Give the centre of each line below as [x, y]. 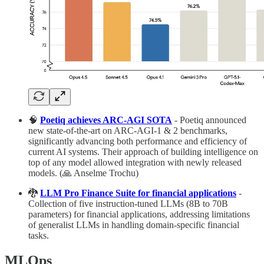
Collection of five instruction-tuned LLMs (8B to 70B [128, 204]
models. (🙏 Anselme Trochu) [83, 173]
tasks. [39, 236]
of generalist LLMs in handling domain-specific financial [134, 225]
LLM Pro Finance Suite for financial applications [138, 193]
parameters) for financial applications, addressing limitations [139, 214]
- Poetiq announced [209, 120]
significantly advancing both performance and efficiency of [138, 141]
